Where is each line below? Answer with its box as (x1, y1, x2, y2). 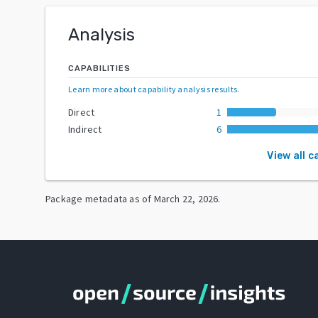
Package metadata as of (45, 192, 152, 205)
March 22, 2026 (153, 192, 219, 205)
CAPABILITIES (68, 63, 131, 73)
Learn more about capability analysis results (68, 83, 238, 94)
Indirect (68, 122, 102, 136)
